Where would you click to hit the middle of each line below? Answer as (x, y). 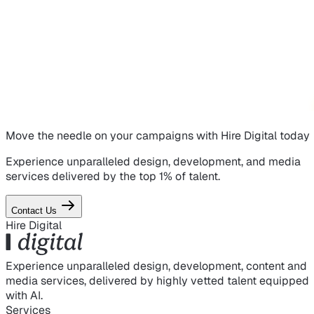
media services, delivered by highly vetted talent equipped (157, 280)
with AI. (24, 295)
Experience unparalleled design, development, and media (153, 161)
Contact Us (34, 210)
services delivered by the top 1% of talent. (113, 176)
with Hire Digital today (252, 135)
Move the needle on (58, 135)
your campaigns (152, 135)
